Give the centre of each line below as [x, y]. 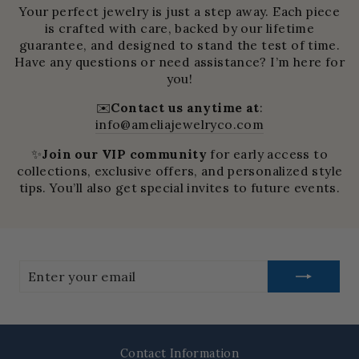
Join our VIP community [126, 153]
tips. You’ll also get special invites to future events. [179, 187]
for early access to [269, 153]
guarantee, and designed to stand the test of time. [179, 44]
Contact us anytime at [185, 107]
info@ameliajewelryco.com [179, 124]
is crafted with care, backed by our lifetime [179, 28]
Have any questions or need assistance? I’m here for [179, 61]
